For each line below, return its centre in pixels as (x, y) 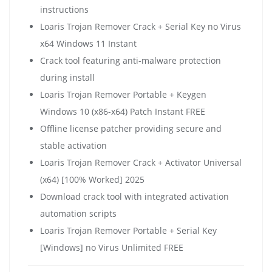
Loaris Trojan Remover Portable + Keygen (123, 94)
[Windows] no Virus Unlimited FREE (112, 247)
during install (67, 77)
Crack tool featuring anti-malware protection (131, 60)
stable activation (73, 145)
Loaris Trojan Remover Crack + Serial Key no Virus (141, 26)
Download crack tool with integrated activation (134, 196)
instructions (64, 9)
